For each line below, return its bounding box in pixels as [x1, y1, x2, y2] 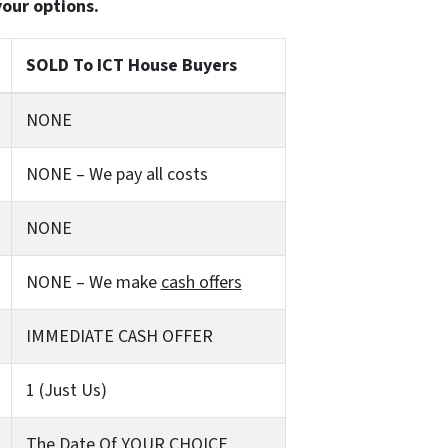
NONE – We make [25, 269, 161, 295]
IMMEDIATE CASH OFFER [25, 323, 213, 349]
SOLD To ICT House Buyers [25, 52, 237, 78]
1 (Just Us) [25, 377, 107, 403]
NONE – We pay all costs [25, 161, 208, 187]
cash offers [160, 269, 242, 295]
